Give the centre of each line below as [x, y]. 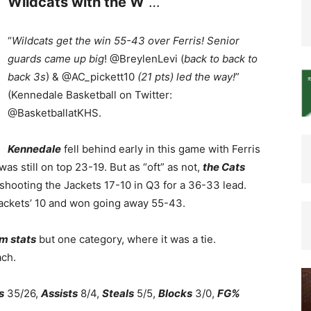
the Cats [224, 167]
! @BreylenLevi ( [144, 59]
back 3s [27, 77]
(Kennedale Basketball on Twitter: [90, 95]
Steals [118, 293]
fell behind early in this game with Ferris [161, 149]
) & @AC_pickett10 [92, 77]
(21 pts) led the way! [186, 77]
